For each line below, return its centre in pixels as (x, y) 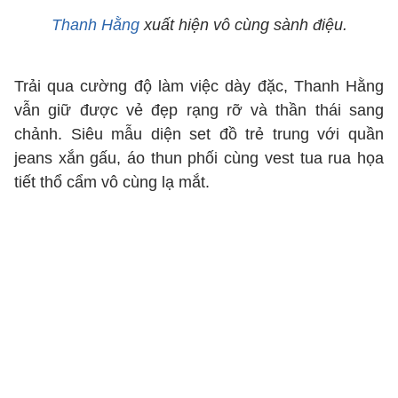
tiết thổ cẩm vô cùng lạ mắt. (112, 182)
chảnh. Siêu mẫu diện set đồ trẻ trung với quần (199, 134)
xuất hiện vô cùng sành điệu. (243, 25)
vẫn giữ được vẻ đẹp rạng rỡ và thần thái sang (199, 110)
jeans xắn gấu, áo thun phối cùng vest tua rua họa (199, 158)
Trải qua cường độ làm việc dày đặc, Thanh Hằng (199, 86)
